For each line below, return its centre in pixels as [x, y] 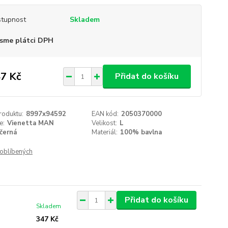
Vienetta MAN [30, 123]
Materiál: [105, 132]
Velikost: [105, 123]
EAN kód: [105, 114]
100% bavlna [141, 132]
